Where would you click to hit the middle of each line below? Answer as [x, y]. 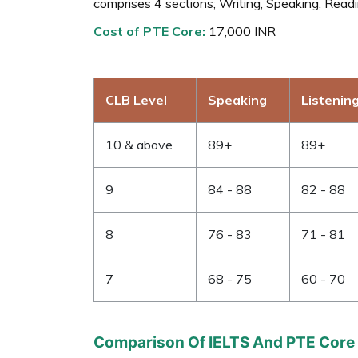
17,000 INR [241, 31]
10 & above [139, 144]
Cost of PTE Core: [149, 31]
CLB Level [136, 99]
